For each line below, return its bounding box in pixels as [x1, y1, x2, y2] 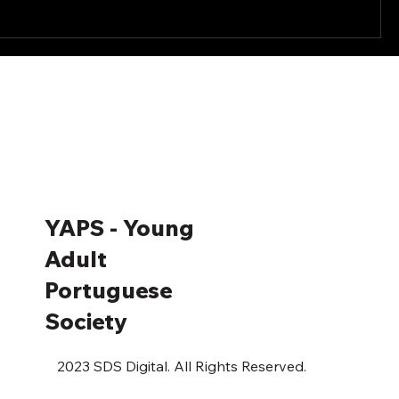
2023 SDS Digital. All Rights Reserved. [57, 356, 307, 375]
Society [44, 306, 127, 335]
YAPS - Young [44, 213, 194, 241]
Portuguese [44, 275, 173, 304]
